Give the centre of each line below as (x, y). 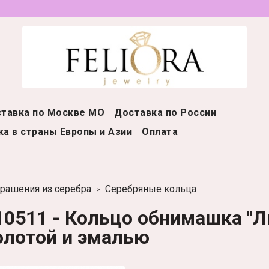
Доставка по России (165, 113)
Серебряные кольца (151, 189)
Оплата (160, 132)
